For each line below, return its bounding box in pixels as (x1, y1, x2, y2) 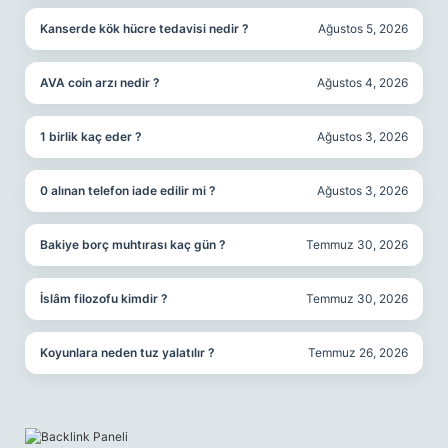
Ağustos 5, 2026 (318, 21, 408, 36)
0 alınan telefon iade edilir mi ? (40, 183, 216, 198)
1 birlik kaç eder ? (40, 129, 142, 144)
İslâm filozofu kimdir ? (40, 291, 168, 306)
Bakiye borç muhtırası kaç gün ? (40, 237, 226, 252)
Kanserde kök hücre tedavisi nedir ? (40, 21, 249, 36)
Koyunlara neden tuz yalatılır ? (40, 345, 215, 360)
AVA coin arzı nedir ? (40, 75, 160, 90)
